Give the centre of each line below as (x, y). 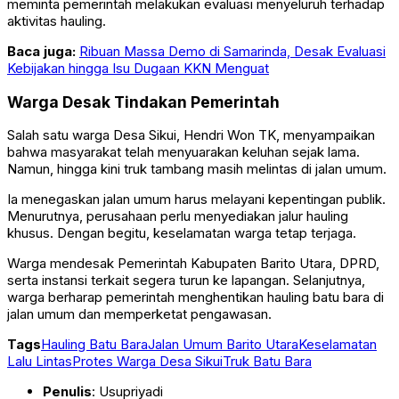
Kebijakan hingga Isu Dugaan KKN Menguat (138, 69)
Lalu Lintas (40, 362)
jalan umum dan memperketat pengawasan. (139, 314)
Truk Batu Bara (267, 362)
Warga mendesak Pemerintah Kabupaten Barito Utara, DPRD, (193, 264)
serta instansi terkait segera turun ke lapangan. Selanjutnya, (186, 281)
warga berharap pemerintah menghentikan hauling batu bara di (195, 297)
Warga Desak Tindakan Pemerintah (143, 102)
